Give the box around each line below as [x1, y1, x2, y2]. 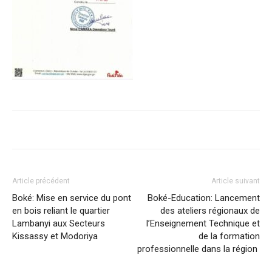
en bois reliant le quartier [12, 205, 110, 216]
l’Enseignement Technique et [146, 218, 260, 229]
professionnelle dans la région [137, 243, 260, 254]
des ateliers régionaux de [160, 205, 260, 216]
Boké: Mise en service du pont [12, 192, 131, 203]
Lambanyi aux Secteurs [12, 218, 105, 229]
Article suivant [211, 177, 260, 185]
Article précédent [12, 177, 70, 185]
